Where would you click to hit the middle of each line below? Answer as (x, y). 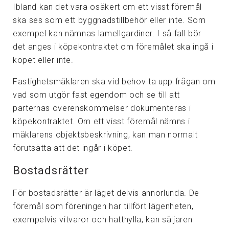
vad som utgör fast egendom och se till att (97, 95)
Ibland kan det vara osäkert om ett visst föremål (108, 7)
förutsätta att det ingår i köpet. (73, 148)
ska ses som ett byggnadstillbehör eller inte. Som (109, 20)
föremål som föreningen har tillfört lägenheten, (103, 207)
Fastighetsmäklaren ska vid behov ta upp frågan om (114, 81)
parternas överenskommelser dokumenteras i (102, 108)
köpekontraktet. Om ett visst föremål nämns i (101, 121)
